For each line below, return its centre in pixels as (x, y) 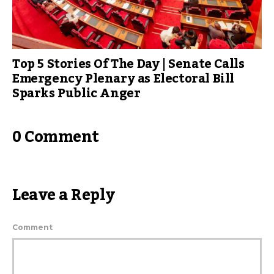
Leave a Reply (64, 195)
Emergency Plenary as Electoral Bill (124, 79)
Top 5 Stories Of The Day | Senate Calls (128, 64)
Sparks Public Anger (76, 93)
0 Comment (56, 137)
